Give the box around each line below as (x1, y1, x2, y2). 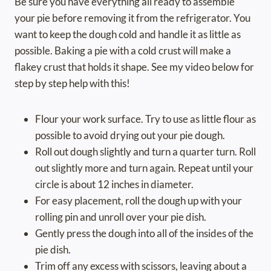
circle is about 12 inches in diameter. (35, 178, 194, 191)
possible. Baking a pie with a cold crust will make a (15, 44, 231, 57)
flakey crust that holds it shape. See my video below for (15, 60, 254, 74)
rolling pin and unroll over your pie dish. (35, 211, 206, 224)
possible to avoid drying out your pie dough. (35, 129, 225, 142)
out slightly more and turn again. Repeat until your (35, 162, 253, 175)
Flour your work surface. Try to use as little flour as (35, 113, 256, 126)
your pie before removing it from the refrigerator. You (15, 11, 250, 25)
